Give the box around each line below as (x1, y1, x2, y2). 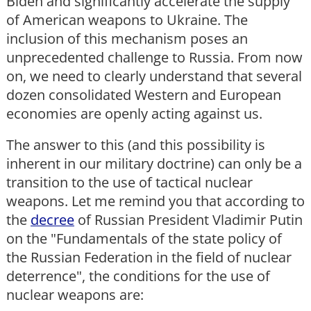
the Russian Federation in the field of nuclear (6, 248, 292, 267)
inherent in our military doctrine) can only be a (6, 154, 302, 174)
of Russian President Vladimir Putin (74, 210, 303, 230)
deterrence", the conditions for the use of (6, 267, 270, 286)
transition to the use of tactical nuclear (6, 173, 253, 192)
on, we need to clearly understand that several (6, 67, 302, 86)
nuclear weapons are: (6, 285, 144, 305)
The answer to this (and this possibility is (6, 135, 265, 155)
